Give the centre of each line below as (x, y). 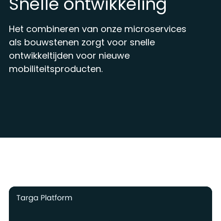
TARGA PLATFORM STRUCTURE (59, 181)
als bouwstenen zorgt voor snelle (82, 42)
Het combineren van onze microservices (97, 29)
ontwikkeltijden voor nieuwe (69, 56)
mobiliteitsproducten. (55, 69)
